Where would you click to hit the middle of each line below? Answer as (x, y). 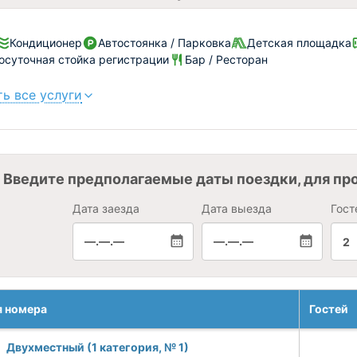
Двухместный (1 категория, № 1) (98, 347)
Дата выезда (236, 208)
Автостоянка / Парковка (165, 43)
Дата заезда (106, 208)
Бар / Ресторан (226, 59)
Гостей (329, 309)
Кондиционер (46, 43)
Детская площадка (299, 43)
